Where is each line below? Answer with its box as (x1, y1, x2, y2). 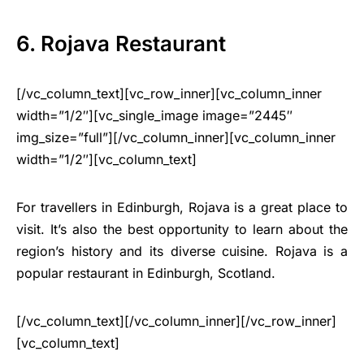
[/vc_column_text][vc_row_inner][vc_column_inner (16, 85, 322, 102)
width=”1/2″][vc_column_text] (16, 151, 197, 168)
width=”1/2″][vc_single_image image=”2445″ (16, 107, 292, 124)
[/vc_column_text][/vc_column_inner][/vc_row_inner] (16, 313, 336, 330)
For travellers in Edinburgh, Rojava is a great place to (16, 199, 348, 216)
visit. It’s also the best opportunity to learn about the (16, 221, 348, 238)
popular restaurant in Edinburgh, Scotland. (16, 265, 275, 282)
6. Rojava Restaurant (16, 31, 226, 57)
